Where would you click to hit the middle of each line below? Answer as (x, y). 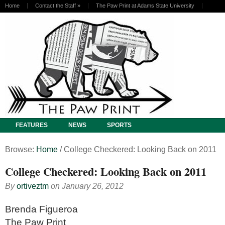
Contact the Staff (55, 6)
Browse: (20, 149)
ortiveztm (33, 186)
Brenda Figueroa (41, 209)
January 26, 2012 (93, 186)
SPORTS (119, 125)
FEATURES (32, 125)
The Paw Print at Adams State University (145, 6)
